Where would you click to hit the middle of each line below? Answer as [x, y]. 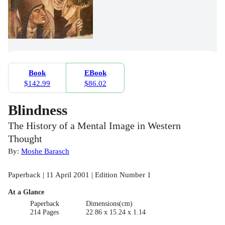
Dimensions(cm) [109, 204]
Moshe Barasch [45, 151]
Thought [25, 139]
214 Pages [45, 212]
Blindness [38, 110]
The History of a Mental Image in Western [94, 126]
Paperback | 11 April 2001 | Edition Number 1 [80, 175]
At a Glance [26, 192]
